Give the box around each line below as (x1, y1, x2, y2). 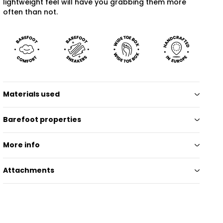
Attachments (3, 165, 54, 176)
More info (3, 140, 40, 150)
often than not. (3, 6, 58, 17)
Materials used (3, 89, 60, 100)
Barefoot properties (3, 114, 81, 125)
